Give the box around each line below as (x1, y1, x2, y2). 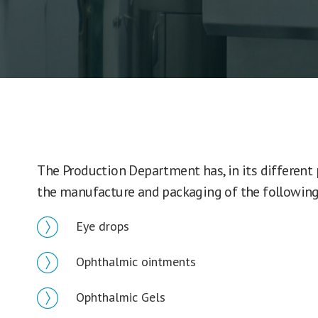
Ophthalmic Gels (76, 289, 166, 305)
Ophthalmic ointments (76, 253, 197, 270)
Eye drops (76, 218, 130, 234)
